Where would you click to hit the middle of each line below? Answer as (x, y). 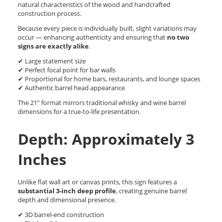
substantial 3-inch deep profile (67, 191)
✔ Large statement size (52, 61)
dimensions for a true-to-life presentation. (79, 112)
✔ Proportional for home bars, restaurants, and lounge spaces (109, 79)
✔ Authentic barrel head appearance (71, 88)
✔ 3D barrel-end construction (61, 215)
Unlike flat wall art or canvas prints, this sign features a (97, 182)
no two (178, 37)
